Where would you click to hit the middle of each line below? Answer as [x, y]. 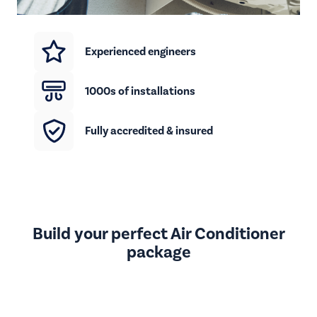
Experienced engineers [140, 51]
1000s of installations [140, 91]
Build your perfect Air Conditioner [158, 234]
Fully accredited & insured [149, 131]
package [158, 252]
